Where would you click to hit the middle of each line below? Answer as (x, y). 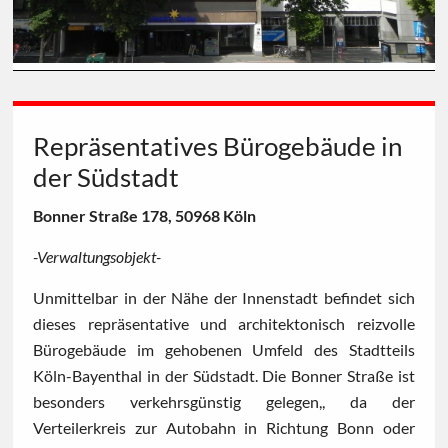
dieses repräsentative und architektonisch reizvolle (224, 324)
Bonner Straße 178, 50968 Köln (145, 216)
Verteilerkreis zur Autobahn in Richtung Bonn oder (224, 428)
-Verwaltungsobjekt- (97, 257)
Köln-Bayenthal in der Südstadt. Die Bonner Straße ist (224, 376)
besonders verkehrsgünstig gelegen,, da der (224, 402)
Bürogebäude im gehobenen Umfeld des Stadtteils (224, 350)
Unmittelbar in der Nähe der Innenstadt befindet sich (224, 298)
